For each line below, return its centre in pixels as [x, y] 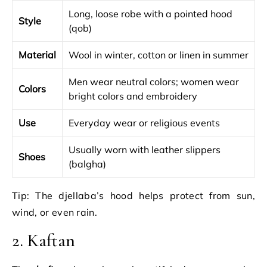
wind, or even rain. [55, 212]
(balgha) [87, 164]
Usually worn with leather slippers [145, 150]
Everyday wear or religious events [144, 123]
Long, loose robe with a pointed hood [150, 14]
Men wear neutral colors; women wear [154, 82]
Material [37, 55]
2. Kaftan [44, 240]
